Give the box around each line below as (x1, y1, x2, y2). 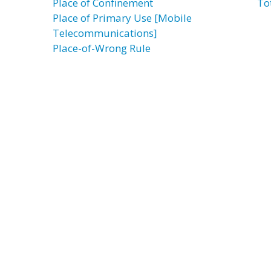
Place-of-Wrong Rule (53, 41, 151, 55)
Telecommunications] (53, 26, 157, 40)
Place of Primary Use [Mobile (53, 11, 192, 25)
